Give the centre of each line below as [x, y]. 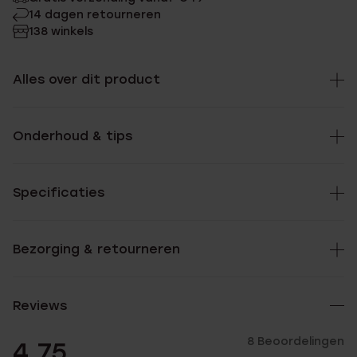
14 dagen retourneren [95, 15]
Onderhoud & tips [73, 136]
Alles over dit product [86, 79]
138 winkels [61, 31]
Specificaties [59, 192]
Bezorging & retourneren [96, 249]
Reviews [40, 306]
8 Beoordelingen [296, 341]
